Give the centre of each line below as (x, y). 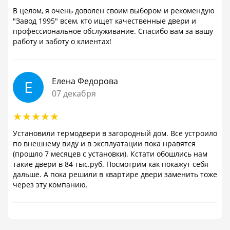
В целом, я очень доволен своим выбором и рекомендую (114, 11)
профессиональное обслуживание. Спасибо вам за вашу (113, 31)
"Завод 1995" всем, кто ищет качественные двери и (104, 21)
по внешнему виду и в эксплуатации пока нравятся (104, 144)
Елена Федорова (85, 81)
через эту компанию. (50, 185)
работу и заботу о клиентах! (62, 42)
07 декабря (74, 94)
